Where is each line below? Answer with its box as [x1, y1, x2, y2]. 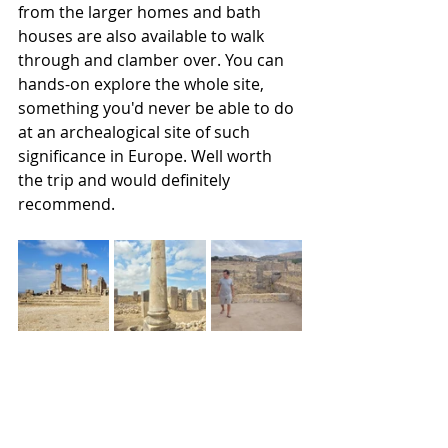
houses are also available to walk [18, 25, 268, 48]
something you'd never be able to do [18, 97, 298, 120]
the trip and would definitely [18, 169, 234, 192]
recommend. [18, 193, 119, 216]
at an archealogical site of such [18, 121, 254, 144]
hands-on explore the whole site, [18, 73, 268, 96]
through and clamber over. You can [18, 49, 288, 72]
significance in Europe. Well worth [18, 145, 276, 168]
